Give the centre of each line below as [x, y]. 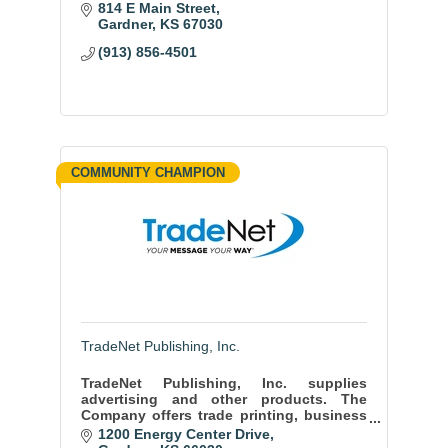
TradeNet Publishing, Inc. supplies [224, 383]
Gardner [125, 24]
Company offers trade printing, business [224, 415]
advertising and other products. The [224, 399]
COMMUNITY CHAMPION [147, 173]
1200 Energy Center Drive [184, 433]
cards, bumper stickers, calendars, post [224, 431]
